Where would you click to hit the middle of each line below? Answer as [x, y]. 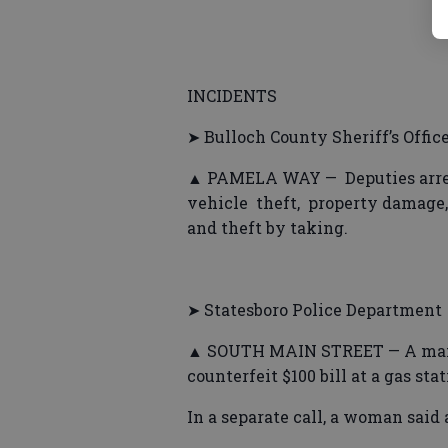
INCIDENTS [232, 96]
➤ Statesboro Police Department [314, 310]
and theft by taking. [267, 228]
